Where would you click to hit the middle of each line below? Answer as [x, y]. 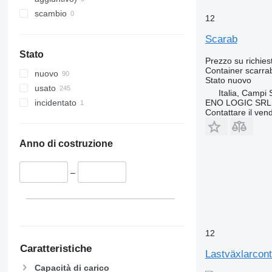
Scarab [221, 39]
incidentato [55, 103]
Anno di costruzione [66, 144]
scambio [50, 14]
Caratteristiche [56, 248]
